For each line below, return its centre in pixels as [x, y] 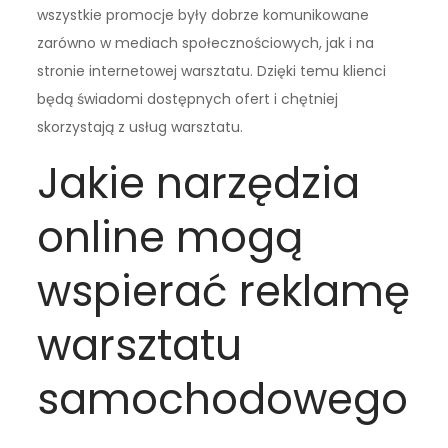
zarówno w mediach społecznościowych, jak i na [206, 43]
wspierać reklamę [224, 292]
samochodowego [223, 400]
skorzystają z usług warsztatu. [140, 127]
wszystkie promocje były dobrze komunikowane [203, 15]
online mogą [170, 238]
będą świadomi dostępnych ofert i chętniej [188, 99]
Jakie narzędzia [199, 184]
